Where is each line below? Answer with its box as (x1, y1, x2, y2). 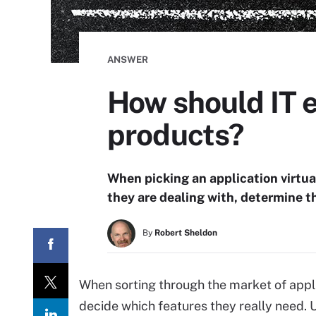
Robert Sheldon (154, 228, 217, 238)
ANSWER (107, 54, 148, 65)
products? (107, 117, 244, 152)
